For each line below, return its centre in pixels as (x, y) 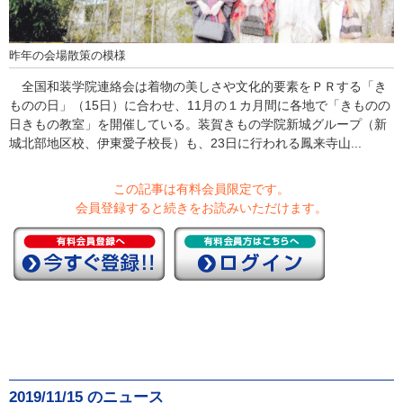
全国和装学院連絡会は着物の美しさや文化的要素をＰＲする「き (198, 87)
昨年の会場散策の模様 (67, 56)
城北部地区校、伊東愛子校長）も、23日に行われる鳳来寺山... (185, 143)
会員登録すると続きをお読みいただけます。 (201, 208)
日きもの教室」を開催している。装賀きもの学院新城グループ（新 (198, 125)
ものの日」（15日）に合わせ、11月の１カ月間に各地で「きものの (200, 106)
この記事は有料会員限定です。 (201, 189)
